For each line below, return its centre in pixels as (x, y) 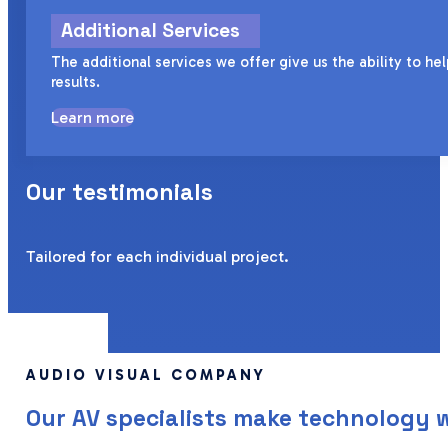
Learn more (92, 117)
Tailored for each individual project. (158, 256)
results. (75, 82)
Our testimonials (120, 192)
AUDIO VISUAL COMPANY (146, 375)
